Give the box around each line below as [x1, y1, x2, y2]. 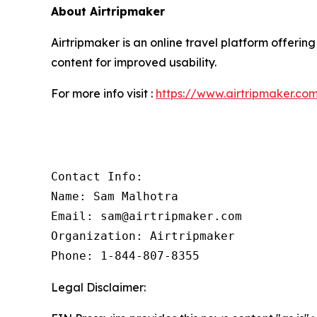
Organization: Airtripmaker [51, 229, 235, 243]
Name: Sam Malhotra [51, 190, 178, 203]
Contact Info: [51, 170, 143, 183]
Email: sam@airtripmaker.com [51, 209, 242, 223]
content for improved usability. [51, 55, 217, 69]
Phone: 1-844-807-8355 [51, 249, 200, 263]
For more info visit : [51, 86, 156, 100]
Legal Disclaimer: [51, 280, 146, 294]
